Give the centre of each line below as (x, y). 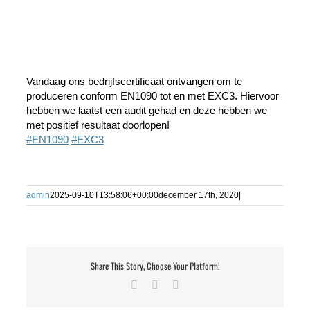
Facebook (158, 284)
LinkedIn (178, 284)
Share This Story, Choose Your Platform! (155, 266)
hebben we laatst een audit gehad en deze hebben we (147, 111)
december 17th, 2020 (199, 195)
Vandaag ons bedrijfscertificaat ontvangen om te (134, 82)
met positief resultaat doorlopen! (98, 125)
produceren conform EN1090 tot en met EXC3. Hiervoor (153, 96)
